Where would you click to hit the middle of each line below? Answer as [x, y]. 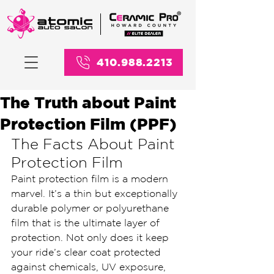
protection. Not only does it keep [91, 237]
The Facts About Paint [95, 144]
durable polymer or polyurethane [91, 208]
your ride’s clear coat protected [87, 252]
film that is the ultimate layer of [87, 223]
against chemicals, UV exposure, [90, 267]
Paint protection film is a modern [91, 179]
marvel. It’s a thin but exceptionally [96, 193]
